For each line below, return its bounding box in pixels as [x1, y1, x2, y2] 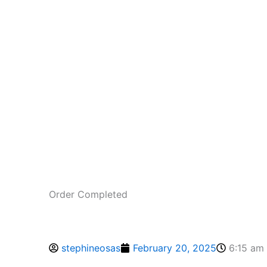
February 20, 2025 [133, 242, 216, 254]
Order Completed [49, 188, 128, 201]
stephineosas [61, 242, 120, 254]
